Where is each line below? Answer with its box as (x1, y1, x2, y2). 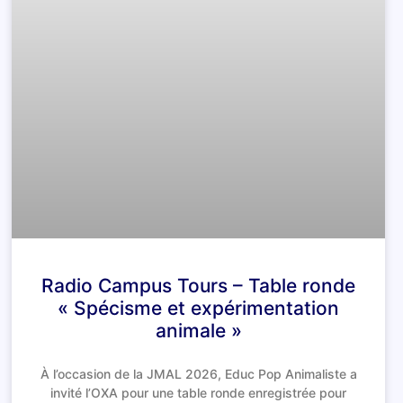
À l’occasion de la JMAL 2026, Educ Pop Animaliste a (40, 365, 357, 381)
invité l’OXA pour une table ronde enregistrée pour (50, 384, 347, 400)
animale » (155, 318, 242, 342)
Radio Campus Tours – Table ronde (41, 273, 356, 297)
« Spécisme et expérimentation (58, 296, 340, 319)
